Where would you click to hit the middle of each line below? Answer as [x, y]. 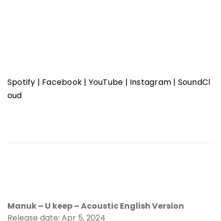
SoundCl [194, 82]
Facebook [63, 82]
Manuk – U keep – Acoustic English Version [96, 206]
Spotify [22, 82]
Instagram [152, 82]
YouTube [107, 82]
